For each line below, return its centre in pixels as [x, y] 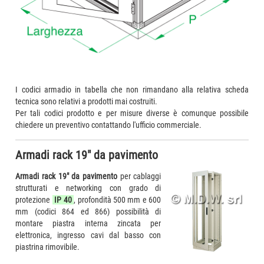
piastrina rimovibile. [48, 247]
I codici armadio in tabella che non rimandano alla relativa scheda [132, 89]
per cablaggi [139, 176]
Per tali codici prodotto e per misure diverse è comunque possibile [132, 113]
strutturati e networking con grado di [88, 188]
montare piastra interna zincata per [88, 223]
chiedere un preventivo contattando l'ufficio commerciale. [109, 125]
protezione [34, 199]
